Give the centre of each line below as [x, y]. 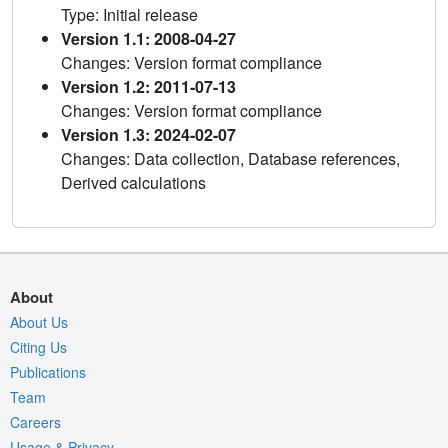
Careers [35, 422]
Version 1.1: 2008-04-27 [148, 39]
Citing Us [38, 347]
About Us [39, 322]
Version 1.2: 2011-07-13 [148, 87]
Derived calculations [133, 183]
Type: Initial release [129, 15]
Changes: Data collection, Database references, [230, 159]
